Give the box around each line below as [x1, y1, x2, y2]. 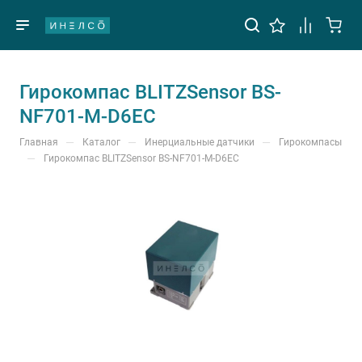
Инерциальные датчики [145, 137, 255, 148]
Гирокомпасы [279, 137, 342, 148]
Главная [19, 137, 58, 148]
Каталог [82, 137, 120, 148]
